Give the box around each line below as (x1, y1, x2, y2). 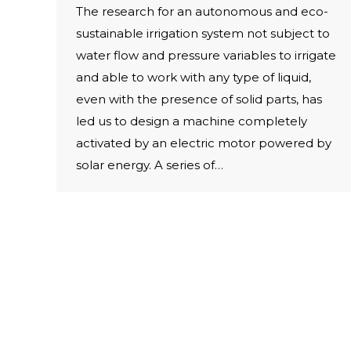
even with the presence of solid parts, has (76, 91, 322, 107)
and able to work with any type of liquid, (76, 69, 311, 85)
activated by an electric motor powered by (76, 135, 331, 150)
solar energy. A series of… (76, 157, 223, 172)
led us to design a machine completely (76, 113, 307, 128)
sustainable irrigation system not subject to (76, 25, 330, 41)
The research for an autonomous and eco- (76, 3, 328, 19)
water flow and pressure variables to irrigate (76, 47, 336, 63)
